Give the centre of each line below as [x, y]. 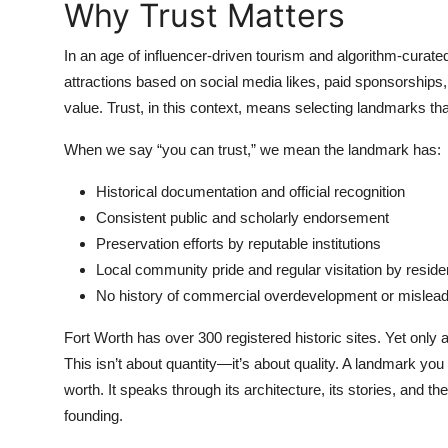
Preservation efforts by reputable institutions [238, 243]
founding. [93, 415]
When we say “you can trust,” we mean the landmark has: [252, 149]
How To [44, 66]
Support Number [78, 115]
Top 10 [40, 17]
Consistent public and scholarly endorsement [242, 217]
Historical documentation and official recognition [250, 191]
